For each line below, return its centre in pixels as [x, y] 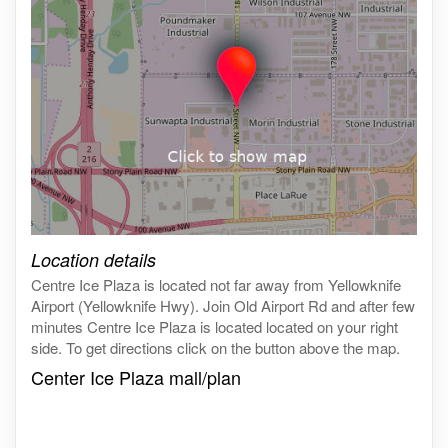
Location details [93, 260]
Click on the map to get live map [134, 245]
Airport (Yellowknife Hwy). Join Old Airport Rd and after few [223, 306]
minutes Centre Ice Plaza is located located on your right [214, 327]
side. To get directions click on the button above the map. [215, 348]
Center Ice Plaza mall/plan [136, 377]
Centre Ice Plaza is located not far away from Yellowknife [216, 285]
